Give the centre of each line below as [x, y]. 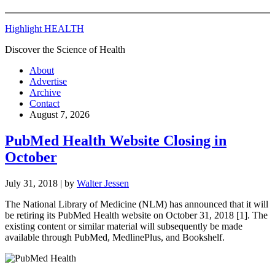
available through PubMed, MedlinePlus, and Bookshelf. [115, 237]
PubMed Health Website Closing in [116, 140]
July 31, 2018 [31, 183]
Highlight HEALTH [45, 29]
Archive [45, 92]
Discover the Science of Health [65, 49]
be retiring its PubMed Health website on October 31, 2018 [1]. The [136, 215]
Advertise [48, 81]
